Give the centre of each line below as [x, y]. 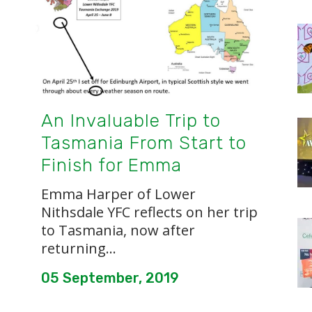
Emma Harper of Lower [118, 194]
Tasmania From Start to [144, 143]
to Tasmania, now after [118, 230]
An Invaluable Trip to [131, 120]
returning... [79, 248]
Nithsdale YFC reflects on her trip [149, 212]
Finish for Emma [111, 165]
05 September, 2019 [110, 278]
